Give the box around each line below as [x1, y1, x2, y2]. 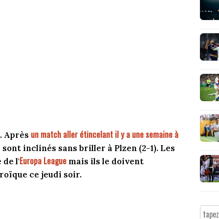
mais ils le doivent [66, 155, 144, 167]
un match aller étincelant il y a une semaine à [31, 128, 178, 140]
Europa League [20, 154, 66, 167]
